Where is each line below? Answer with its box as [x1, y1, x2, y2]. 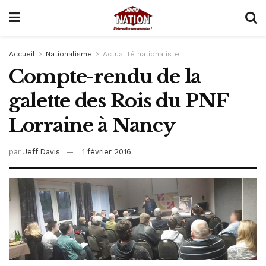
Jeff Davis [23, 147, 60, 156]
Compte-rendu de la [9, 65, 201, 88]
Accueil [9, 50, 35, 58]
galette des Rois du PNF [9, 89, 228, 113]
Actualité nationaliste [103, 50, 179, 58]
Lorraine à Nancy [9, 113, 175, 137]
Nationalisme [46, 50, 92, 58]
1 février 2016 [82, 147, 131, 156]
